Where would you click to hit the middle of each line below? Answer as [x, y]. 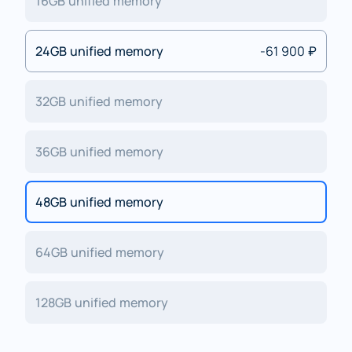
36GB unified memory [99, 151]
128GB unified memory [102, 302]
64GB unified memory [100, 252]
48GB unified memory [99, 202]
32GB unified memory [99, 101]
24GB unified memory [99, 51]
